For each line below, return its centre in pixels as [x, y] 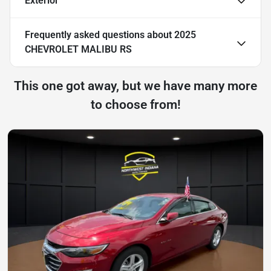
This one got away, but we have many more [135, 86]
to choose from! [135, 105]
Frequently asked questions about [100, 35]
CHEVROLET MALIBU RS [78, 50]
